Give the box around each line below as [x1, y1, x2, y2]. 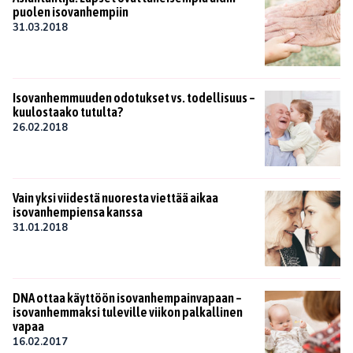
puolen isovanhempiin [13, 3, 128, 20]
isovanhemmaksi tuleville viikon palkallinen [13, 303, 243, 320]
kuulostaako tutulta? [13, 103, 123, 120]
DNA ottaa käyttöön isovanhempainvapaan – [13, 289, 242, 306]
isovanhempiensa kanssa [13, 203, 143, 220]
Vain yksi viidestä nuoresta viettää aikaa [13, 189, 218, 206]
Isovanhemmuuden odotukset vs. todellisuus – [13, 89, 255, 106]
